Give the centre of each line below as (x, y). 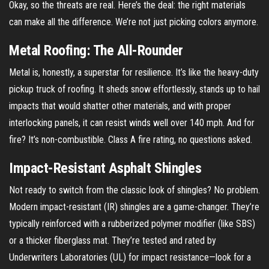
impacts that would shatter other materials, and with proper (120, 106)
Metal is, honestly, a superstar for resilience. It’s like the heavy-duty (134, 72)
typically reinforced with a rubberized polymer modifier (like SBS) (132, 223)
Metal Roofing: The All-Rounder (96, 50)
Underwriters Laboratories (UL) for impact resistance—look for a (130, 257)
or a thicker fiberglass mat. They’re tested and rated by (113, 240)
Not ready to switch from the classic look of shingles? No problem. (134, 190)
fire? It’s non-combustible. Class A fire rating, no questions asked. (131, 139)
